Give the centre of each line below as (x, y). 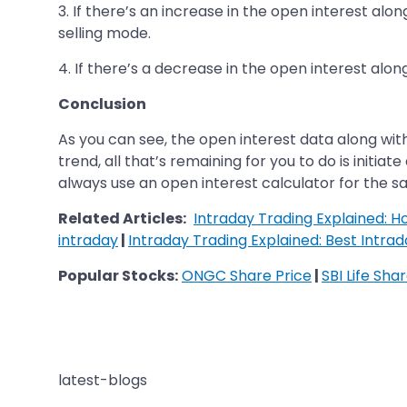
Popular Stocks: (118, 275)
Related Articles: (122, 218)
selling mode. (104, 33)
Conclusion (102, 104)
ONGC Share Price (247, 275)
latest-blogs (103, 380)
